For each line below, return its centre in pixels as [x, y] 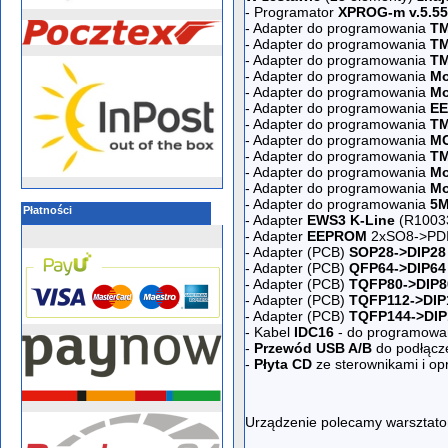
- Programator [291, 12]
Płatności [47, 210]
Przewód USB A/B [313, 348]
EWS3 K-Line [351, 220]
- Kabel [269, 332]
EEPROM [337, 236]
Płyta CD [283, 364]
